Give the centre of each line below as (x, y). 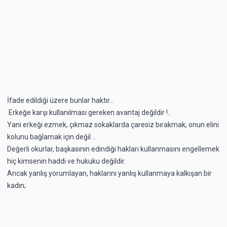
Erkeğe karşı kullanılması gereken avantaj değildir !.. (90, 112)
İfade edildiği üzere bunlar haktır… (61, 100)
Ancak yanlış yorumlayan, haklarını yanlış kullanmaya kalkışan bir (109, 173)
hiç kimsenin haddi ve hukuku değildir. (66, 161)
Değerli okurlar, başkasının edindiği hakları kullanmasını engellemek (113, 149)
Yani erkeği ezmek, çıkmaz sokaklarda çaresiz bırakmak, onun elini (113, 124)
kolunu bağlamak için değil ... (52, 137)
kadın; (16, 185)
